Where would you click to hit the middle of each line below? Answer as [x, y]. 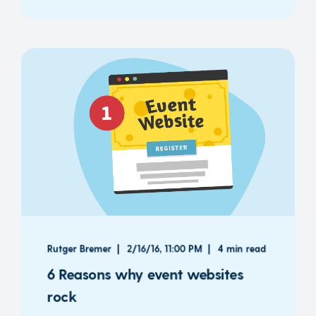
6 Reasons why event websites [145, 274]
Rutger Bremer [79, 248]
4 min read [242, 248]
